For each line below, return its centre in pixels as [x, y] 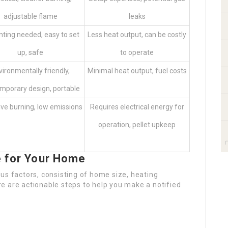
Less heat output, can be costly [137, 35]
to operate [137, 52]
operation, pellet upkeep [137, 125]
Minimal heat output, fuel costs [137, 71]
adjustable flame [30, 16]
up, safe [30, 52]
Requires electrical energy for [137, 107]
